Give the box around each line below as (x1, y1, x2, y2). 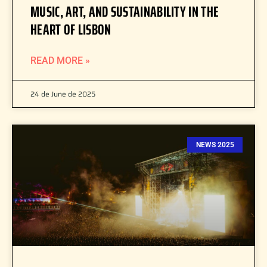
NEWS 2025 (195, 141, 234, 150)
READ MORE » (30, 55, 90, 66)
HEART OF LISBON (30, 18, 111, 41)
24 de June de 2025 (30, 88, 95, 100)
